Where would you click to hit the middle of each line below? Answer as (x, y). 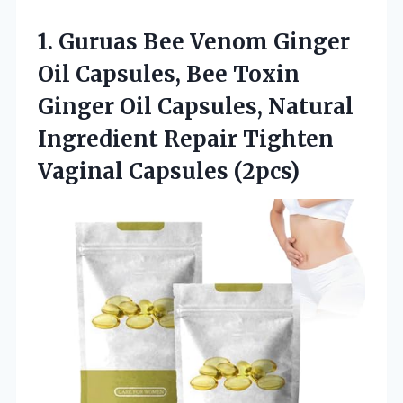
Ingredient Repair (140, 139)
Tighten (288, 139)
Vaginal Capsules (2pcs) (169, 171)
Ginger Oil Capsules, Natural (196, 106)
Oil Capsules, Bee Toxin (169, 74)
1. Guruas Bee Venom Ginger (194, 41)
